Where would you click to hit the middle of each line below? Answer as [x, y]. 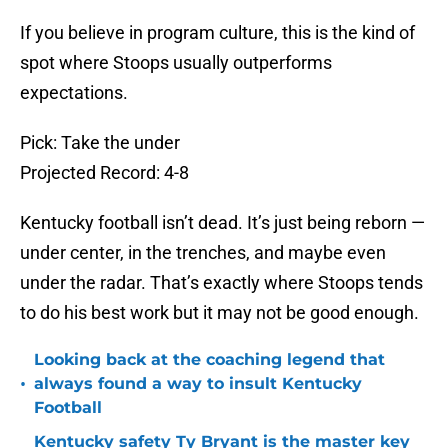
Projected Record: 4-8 [104, 173]
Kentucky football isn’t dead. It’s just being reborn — [222, 223]
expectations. [74, 93]
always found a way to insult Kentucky [198, 384]
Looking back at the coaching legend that [209, 360]
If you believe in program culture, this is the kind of [217, 33]
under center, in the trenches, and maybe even [203, 253]
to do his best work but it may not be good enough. [219, 313]
